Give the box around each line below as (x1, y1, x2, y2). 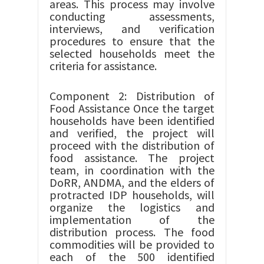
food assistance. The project (49, 150, 214, 165)
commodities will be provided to (49, 237, 214, 252)
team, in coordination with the (49, 163, 214, 177)
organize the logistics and (49, 200, 214, 214)
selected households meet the (49, 46, 214, 61)
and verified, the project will (49, 126, 214, 140)
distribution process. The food (49, 225, 214, 239)
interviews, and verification (49, 21, 214, 36)
